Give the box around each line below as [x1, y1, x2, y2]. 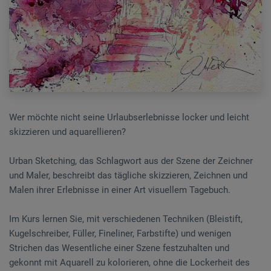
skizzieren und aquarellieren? [9, 126, 126, 137]
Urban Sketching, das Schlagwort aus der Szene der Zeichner [9, 155, 253, 166]
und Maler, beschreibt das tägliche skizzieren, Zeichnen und [9, 169, 247, 181]
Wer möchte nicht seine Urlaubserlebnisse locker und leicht [9, 111, 249, 123]
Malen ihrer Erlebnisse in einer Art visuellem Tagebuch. [9, 184, 230, 195]
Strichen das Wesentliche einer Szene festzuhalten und [9, 242, 229, 253]
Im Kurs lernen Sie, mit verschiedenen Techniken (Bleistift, [9, 213, 243, 224]
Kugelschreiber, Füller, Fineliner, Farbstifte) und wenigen [9, 227, 231, 239]
